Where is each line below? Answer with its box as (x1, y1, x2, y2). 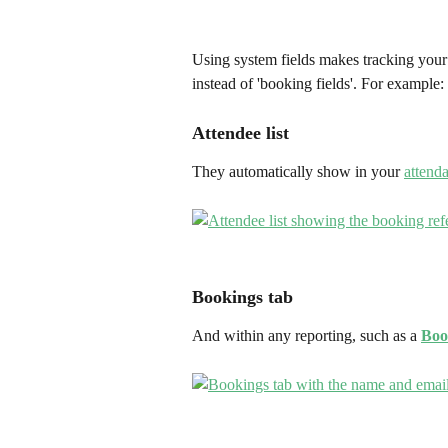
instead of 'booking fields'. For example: (192, 75, 444, 93)
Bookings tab (192, 286, 293, 307)
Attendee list (192, 122, 289, 143)
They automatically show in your (192, 162, 404, 180)
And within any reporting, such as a (192, 326, 421, 344)
